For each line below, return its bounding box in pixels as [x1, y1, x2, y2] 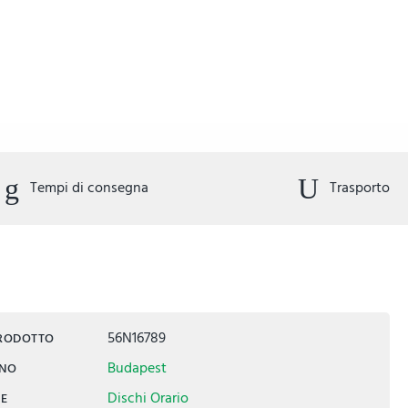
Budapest [107, 356, 167, 380]
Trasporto [326, 176, 390, 200]
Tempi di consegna [25, 176, 148, 200]
